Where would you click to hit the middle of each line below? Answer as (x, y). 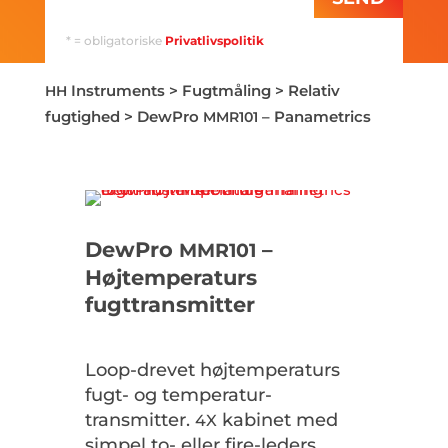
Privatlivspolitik (214, 41)
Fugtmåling (226, 91)
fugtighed (82, 117)
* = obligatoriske (115, 41)
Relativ (313, 91)
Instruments (115, 91)
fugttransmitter (169, 305)
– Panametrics (314, 117)
